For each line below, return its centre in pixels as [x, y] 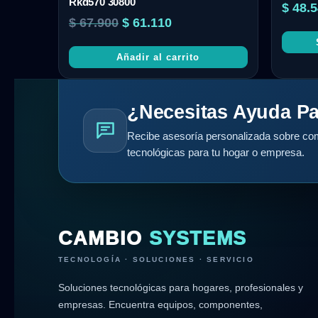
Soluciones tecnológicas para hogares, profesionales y [181, 287]
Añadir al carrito [158, 57]
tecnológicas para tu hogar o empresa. [216, 152]
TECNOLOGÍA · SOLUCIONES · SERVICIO [156, 259]
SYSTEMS [198, 238]
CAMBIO [104, 238]
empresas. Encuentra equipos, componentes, [160, 304]
